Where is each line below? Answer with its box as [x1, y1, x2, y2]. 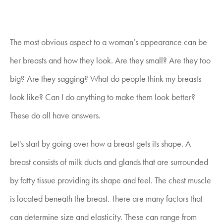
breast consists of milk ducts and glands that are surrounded [10, 156, 208, 167]
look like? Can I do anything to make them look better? [10, 91, 195, 103]
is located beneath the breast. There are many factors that [10, 192, 203, 204]
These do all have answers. [10, 109, 101, 121]
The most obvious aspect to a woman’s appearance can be [10, 36, 207, 48]
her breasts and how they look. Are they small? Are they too [10, 54, 211, 66]
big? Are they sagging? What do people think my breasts [10, 72, 201, 84]
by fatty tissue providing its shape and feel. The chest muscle [10, 174, 211, 186]
